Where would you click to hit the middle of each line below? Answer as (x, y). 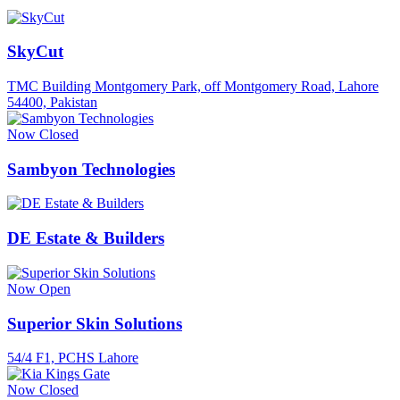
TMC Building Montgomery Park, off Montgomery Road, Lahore (193, 87)
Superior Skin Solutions (95, 323)
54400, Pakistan (52, 103)
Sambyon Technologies (91, 169)
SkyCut (35, 52)
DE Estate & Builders (86, 238)
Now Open (39, 288)
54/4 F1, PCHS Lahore (73, 358)
